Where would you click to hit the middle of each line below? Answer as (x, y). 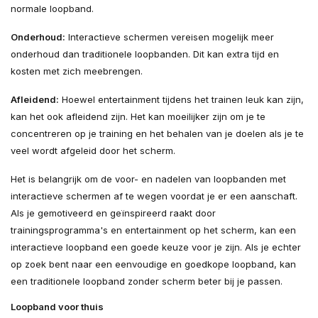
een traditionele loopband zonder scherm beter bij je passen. (147, 281)
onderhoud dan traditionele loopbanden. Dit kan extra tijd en (145, 54)
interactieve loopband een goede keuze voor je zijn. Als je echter (156, 247)
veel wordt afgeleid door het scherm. (93, 151)
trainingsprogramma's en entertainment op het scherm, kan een (153, 230)
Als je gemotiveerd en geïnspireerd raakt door (113, 213)
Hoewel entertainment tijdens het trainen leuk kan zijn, (181, 100)
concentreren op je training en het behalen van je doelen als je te (157, 134)
